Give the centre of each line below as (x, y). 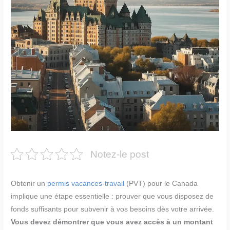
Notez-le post (120, 154)
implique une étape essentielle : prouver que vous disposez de (112, 197)
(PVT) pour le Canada (161, 184)
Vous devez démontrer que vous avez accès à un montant (112, 222)
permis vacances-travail (86, 184)
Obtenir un (29, 184)
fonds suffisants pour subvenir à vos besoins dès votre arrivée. (113, 209)
